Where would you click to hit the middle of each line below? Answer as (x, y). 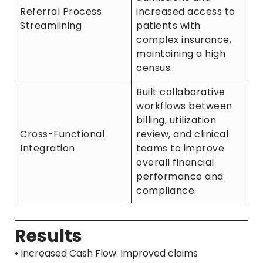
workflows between (184, 106)
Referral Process (61, 12)
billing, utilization (176, 120)
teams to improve (180, 149)
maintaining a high (181, 54)
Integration (48, 149)
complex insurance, (184, 40)
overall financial (175, 163)
